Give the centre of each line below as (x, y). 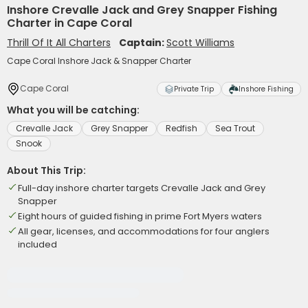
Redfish (181, 128)
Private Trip (194, 89)
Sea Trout (235, 128)
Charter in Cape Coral (69, 23)
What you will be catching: (73, 110)
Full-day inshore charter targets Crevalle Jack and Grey (142, 188)
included (37, 244)
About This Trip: (46, 170)
